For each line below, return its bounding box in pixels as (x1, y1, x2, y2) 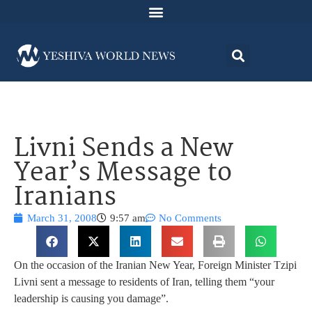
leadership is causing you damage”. (14, 292, 169, 305)
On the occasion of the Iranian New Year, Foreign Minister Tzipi (14, 259, 297, 272)
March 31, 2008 (27, 212, 97, 224)
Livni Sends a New (14, 129, 233, 171)
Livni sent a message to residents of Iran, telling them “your (14, 276, 274, 288)
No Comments (159, 212, 221, 224)
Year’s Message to (14, 153, 232, 195)
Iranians (14, 178, 116, 219)
